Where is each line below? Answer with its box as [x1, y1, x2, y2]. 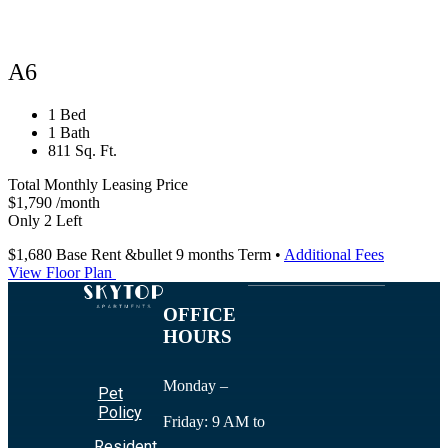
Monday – [162, 377, 228, 395]
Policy [97, 402, 142, 422]
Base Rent [52, 246, 125, 264]
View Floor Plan [8, 264, 112, 282]
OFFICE [162, 304, 236, 326]
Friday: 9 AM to [162, 413, 265, 431]
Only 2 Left [8, 212, 82, 230]
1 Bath [48, 124, 90, 142]
